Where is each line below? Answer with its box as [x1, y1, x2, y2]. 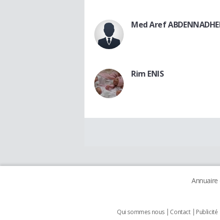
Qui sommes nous [117, 208, 165, 217]
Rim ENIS [131, 68, 164, 80]
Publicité [196, 208, 218, 217]
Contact [170, 208, 191, 217]
